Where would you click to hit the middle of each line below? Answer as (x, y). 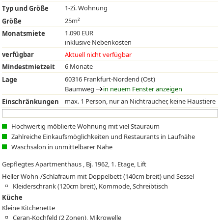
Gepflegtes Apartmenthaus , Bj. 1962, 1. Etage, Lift (74, 164)
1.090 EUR (79, 33)
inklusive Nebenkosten (98, 42)
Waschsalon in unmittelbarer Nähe (62, 147)
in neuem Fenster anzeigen (143, 89)
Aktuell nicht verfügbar (98, 54)
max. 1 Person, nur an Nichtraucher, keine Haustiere (140, 101)
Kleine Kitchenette (29, 208)
